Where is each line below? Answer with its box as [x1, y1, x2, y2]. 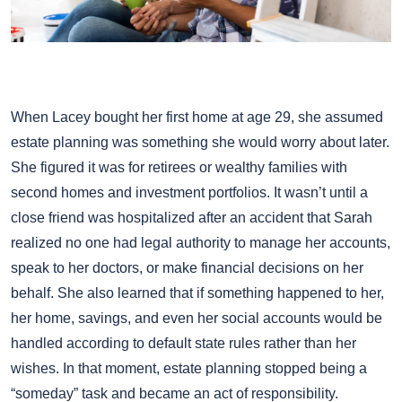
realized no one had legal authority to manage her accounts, [11, 235, 390, 251]
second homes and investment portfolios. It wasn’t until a [11, 185, 368, 201]
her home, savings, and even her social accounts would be [11, 310, 382, 327]
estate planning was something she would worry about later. [11, 135, 389, 151]
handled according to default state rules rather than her [11, 336, 356, 352]
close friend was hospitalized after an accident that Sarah [11, 210, 372, 226]
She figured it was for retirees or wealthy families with [11, 160, 347, 176]
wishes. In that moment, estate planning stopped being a [11, 361, 367, 377]
